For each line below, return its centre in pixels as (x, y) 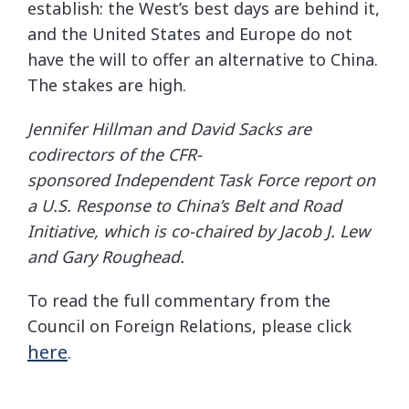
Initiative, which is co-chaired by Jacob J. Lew (199, 231)
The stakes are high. (107, 85)
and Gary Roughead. (106, 257)
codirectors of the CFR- (115, 154)
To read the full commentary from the (179, 300)
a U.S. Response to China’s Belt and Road (184, 205)
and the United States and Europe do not (190, 34)
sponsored (71, 180)
